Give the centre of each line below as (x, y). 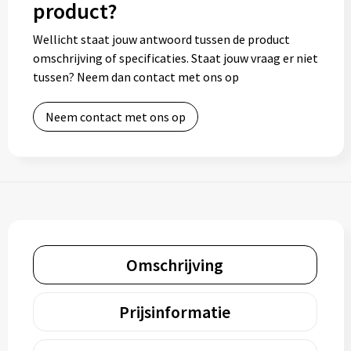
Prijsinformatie (175, 312)
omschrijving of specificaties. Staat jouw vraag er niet (175, 58)
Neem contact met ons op (115, 117)
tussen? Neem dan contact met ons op (136, 77)
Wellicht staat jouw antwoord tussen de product (161, 39)
